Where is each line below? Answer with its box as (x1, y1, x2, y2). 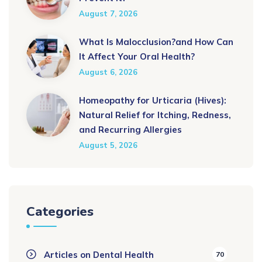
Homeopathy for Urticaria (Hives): (79, 95, 226, 106)
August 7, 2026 (79, 9, 137, 18)
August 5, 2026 (79, 140, 137, 150)
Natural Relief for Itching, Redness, (79, 109, 231, 120)
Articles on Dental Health (44, 249, 154, 260)
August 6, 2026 (79, 67, 137, 77)
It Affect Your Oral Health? (79, 51, 195, 62)
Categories (26, 203, 94, 220)
